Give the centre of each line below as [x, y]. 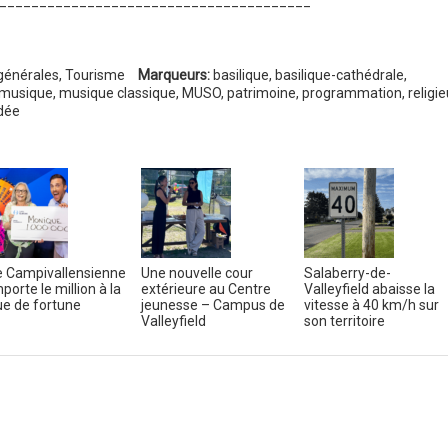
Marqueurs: [173, 74]
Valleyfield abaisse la [369, 288]
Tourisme [94, 74]
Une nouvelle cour [196, 272]
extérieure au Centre [205, 288]
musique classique [117, 92]
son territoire [344, 320]
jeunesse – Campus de [212, 304]
